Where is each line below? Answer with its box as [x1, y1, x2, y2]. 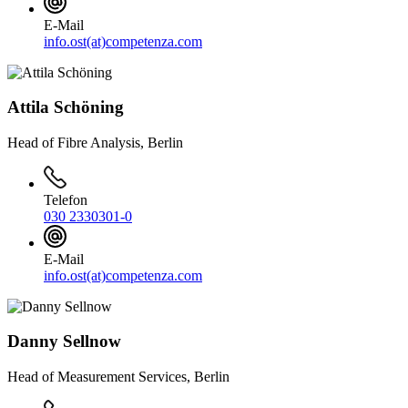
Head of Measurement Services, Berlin [7, 368, 229, 384]
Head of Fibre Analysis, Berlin [7, 135, 183, 151]
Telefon [44, 192, 87, 209]
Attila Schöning [7, 97, 124, 117]
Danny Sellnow [7, 331, 121, 352]
